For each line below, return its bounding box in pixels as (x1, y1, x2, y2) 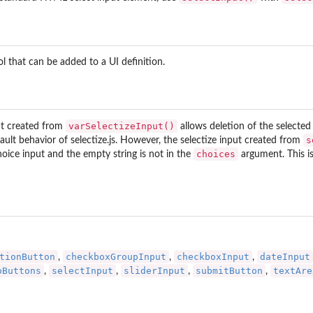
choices (196, 149, 235, 160)
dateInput (260, 251, 310, 262)
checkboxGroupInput (66, 251, 166, 262)
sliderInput (124, 265, 185, 276)
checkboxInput (177, 251, 249, 262)
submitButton (196, 265, 263, 276)
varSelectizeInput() (68, 121, 175, 132)
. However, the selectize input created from (115, 136, 303, 146)
